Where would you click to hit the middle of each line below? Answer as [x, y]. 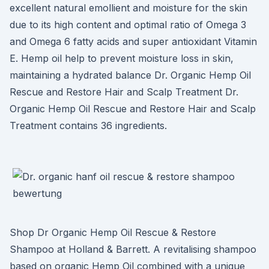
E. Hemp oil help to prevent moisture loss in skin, [122, 58]
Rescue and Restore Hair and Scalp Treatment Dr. [124, 92]
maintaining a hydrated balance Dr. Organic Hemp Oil [130, 75]
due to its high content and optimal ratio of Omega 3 [128, 25]
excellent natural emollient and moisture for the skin [128, 8]
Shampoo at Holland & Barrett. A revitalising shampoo [133, 249]
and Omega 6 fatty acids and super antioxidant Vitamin [133, 41]
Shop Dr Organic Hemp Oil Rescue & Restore [113, 232]
